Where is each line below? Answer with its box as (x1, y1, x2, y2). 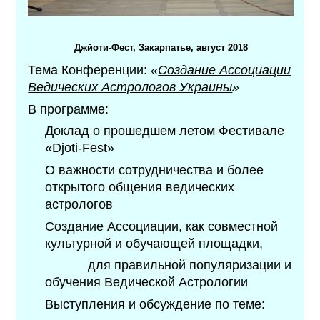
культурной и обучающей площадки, (45, 236, 264, 251)
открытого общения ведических (45, 180, 235, 195)
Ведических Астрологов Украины (28, 80, 233, 95)
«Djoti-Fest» (45, 141, 115, 156)
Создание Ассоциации (158, 63, 291, 78)
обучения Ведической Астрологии (45, 275, 249, 290)
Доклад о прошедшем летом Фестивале (45, 124, 285, 139)
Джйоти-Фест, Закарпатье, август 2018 (74, 42, 248, 54)
